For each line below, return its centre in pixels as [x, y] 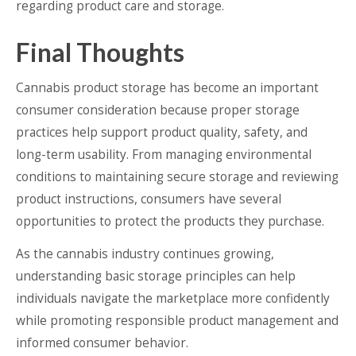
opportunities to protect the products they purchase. [170, 221]
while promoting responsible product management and [177, 320]
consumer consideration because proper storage [158, 110]
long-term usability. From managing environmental [164, 154]
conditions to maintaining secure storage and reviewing [177, 176]
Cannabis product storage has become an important [167, 87]
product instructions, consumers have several [149, 199]
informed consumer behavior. [102, 342]
